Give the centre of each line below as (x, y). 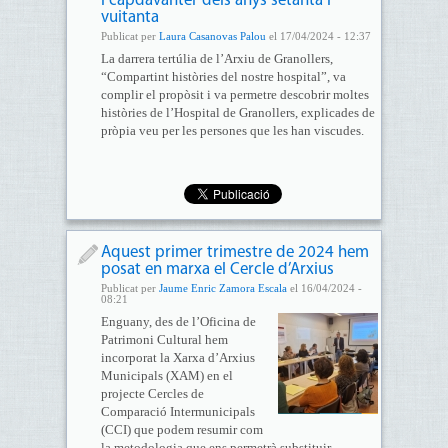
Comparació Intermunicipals (177, 411)
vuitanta (129, 17)
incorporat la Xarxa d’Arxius (177, 357)
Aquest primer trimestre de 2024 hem (234, 252)
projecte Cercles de (152, 393)
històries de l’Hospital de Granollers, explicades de (237, 112)
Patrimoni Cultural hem (164, 339)
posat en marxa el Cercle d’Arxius (217, 269)
